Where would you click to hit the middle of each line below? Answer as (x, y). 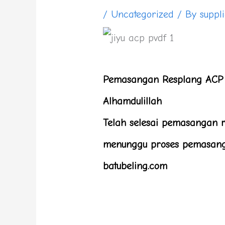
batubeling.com (135, 166)
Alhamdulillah (133, 101)
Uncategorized (143, 14)
